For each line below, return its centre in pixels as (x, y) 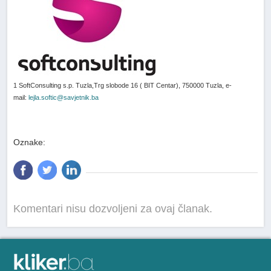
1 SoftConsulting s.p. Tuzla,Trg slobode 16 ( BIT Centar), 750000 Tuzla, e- (123, 85)
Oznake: (30, 142)
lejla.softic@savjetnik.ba (64, 97)
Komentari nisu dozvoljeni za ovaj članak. (113, 209)
